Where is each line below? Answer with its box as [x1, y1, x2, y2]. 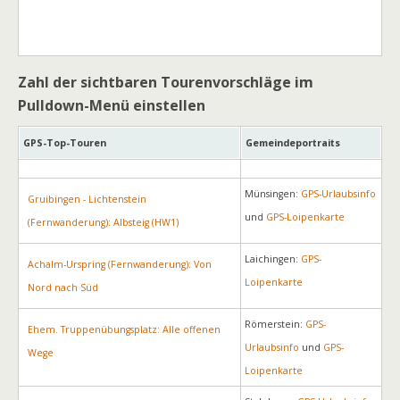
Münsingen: [245, 187, 301, 200]
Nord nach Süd [28, 281, 98, 294]
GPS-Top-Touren [23, 137, 106, 149]
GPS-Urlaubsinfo [301, 187, 376, 200]
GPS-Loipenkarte [266, 211, 345, 223]
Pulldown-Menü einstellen [18, 96, 205, 115]
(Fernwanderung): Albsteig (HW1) [28, 216, 179, 229]
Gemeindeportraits [246, 137, 340, 149]
